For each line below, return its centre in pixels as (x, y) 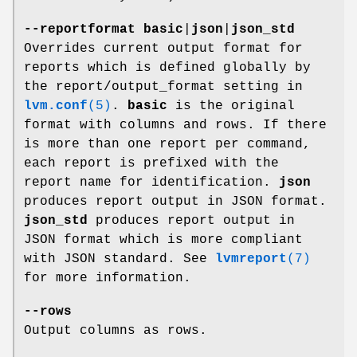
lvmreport (251, 259)
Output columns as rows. (116, 331)
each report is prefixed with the (151, 164)
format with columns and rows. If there (175, 126)
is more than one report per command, (167, 145)
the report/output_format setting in (163, 87)
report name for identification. (151, 183)
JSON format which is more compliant (163, 240)
